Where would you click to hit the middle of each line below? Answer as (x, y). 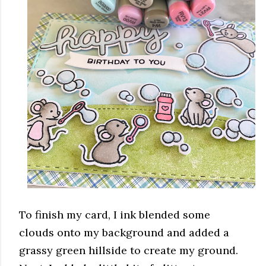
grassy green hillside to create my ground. (129, 250)
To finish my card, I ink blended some (115, 214)
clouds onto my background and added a (124, 232)
